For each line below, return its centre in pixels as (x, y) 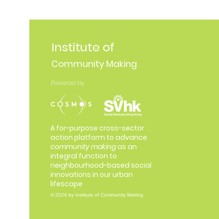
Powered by (67, 83)
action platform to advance (99, 137)
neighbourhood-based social (101, 165)
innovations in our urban (92, 174)
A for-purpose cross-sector (97, 128)
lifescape (66, 184)
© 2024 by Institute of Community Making (97, 195)
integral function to (84, 156)
